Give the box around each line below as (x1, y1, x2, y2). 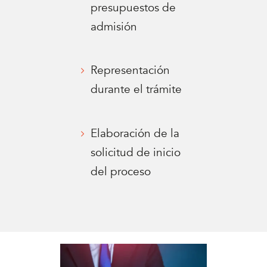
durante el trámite (91, 82, 182, 98)
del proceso (91, 163, 151, 179)
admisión (91, 18, 138, 35)
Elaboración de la (91, 125, 180, 141)
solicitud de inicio (91, 144, 181, 160)
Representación (91, 63, 170, 79)
